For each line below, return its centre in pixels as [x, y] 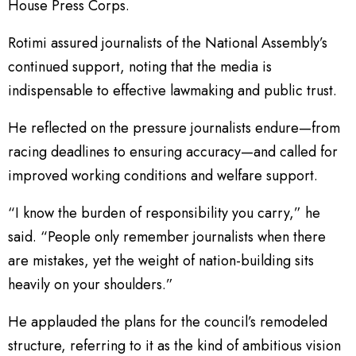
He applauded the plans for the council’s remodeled [168, 321]
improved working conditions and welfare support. [163, 175]
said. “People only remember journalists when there [167, 236]
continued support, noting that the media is [140, 66]
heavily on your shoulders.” [91, 284]
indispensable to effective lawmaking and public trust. [172, 90]
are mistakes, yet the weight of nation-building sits [161, 260]
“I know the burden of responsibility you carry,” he [164, 213]
